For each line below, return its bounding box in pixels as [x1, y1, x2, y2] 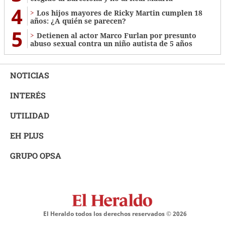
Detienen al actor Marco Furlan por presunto [37, 31, 196, 41]
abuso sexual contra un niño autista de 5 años [30, 39, 192, 49]
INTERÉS [10, 90, 46, 101]
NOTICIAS [10, 70, 49, 81]
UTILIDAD [10, 110, 49, 121]
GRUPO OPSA [10, 150, 61, 161]
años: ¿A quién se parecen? [30, 16, 126, 26]
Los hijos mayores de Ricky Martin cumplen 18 [37, 8, 202, 18]
